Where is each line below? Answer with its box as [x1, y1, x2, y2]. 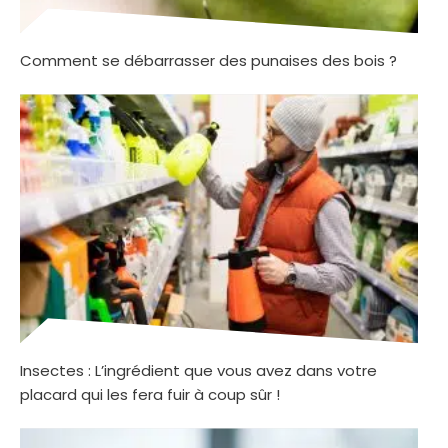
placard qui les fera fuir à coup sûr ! [20, 384, 280, 406]
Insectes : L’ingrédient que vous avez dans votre [20, 360, 377, 382]
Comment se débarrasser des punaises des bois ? [20, 50, 397, 72]
